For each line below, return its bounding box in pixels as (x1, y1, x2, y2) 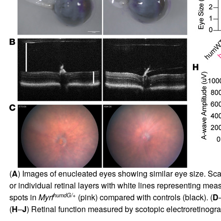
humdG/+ (53, 190, 76, 199)
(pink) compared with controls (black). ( (75, 191, 213, 203)
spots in (9, 191, 38, 203)
